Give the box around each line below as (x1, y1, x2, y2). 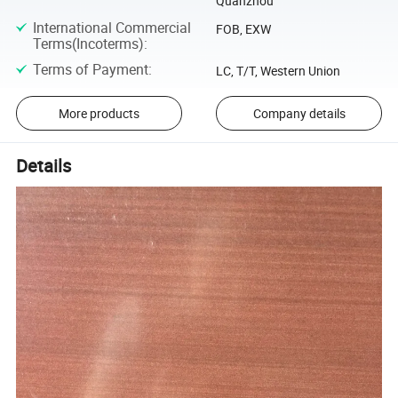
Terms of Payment (32, 60, 148, 80)
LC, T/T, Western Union (215, 62, 340, 80)
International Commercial (32, 17, 191, 37)
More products (58, 104, 139, 122)
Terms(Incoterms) (32, 33, 144, 53)
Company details (252, 104, 346, 122)
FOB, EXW (215, 20, 271, 37)
